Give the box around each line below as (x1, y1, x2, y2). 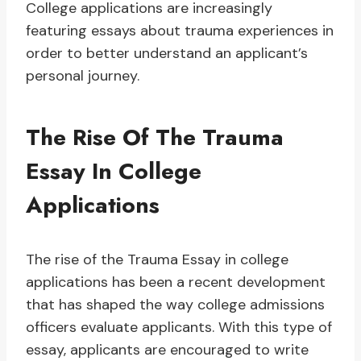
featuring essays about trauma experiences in (26, 21, 334, 41)
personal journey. (26, 66, 139, 86)
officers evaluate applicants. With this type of (26, 317, 332, 338)
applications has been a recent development (26, 272, 326, 293)
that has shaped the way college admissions (26, 295, 325, 315)
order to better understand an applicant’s (26, 44, 308, 64)
